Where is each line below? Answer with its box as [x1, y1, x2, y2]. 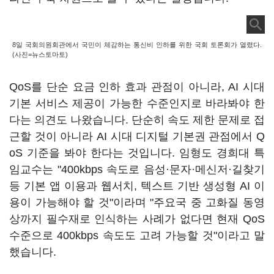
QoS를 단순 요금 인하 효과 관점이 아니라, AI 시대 [9, 81, 265, 93]
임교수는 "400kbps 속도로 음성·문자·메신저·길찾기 [9, 163, 265, 176]
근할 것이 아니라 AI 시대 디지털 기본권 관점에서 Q [9, 130, 265, 143]
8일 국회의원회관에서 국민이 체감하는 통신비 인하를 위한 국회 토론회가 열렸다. [12, 41, 262, 48]
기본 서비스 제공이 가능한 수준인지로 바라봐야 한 [9, 97, 265, 109]
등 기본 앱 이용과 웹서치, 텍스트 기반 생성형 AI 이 [9, 180, 265, 192]
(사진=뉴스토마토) [12, 51, 68, 58]
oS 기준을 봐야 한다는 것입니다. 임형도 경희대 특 [9, 147, 265, 159]
